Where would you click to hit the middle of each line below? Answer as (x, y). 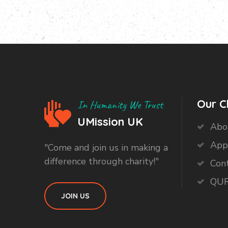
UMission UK (110, 122)
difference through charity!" (102, 161)
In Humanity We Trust (120, 105)
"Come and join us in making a (106, 148)
